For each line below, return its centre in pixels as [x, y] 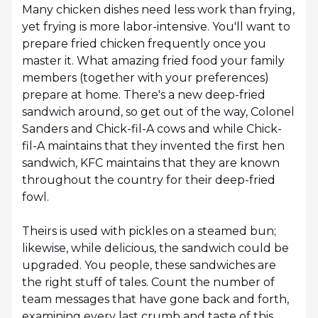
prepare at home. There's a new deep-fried [144, 95]
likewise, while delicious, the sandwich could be [155, 248]
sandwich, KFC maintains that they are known [151, 163]
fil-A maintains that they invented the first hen [153, 146]
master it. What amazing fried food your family [153, 61]
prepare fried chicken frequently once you [144, 44]
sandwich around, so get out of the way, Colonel [158, 112]
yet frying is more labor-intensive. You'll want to [156, 27]
